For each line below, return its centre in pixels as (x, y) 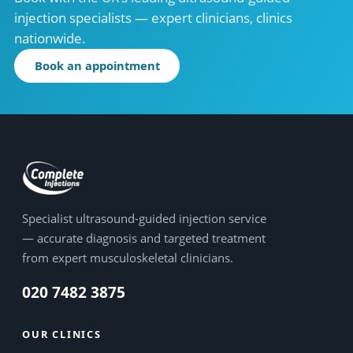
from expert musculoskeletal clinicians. (128, 257)
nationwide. (50, 38)
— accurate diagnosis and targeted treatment (144, 238)
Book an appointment (97, 66)
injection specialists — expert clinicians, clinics (153, 17)
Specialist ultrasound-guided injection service (144, 218)
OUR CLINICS (62, 334)
